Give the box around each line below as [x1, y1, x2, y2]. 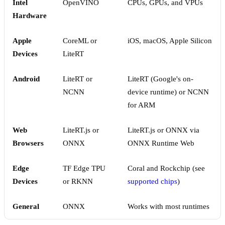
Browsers [13, 139, 44, 148]
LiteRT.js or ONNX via [128, 126, 199, 135]
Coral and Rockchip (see [128, 164, 205, 173]
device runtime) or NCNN [128, 88, 209, 96]
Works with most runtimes [128, 202, 209, 211]
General [13, 202, 39, 211]
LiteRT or [63, 75, 92, 83]
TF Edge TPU [63, 164, 105, 173]
